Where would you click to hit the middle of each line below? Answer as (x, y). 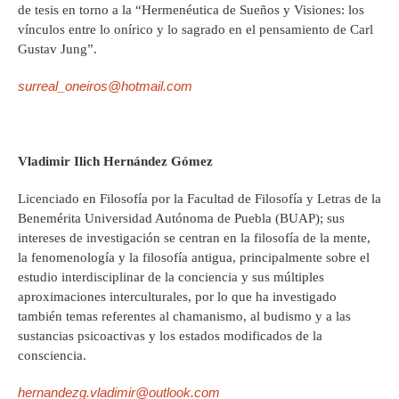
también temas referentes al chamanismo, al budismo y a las (184, 317)
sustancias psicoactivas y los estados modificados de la (170, 336)
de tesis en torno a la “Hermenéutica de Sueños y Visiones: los (191, 10)
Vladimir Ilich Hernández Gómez (115, 162)
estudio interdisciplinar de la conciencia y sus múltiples (171, 277)
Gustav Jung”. (57, 49)
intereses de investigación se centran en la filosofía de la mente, (194, 238)
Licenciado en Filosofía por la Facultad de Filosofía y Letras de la (199, 199)
